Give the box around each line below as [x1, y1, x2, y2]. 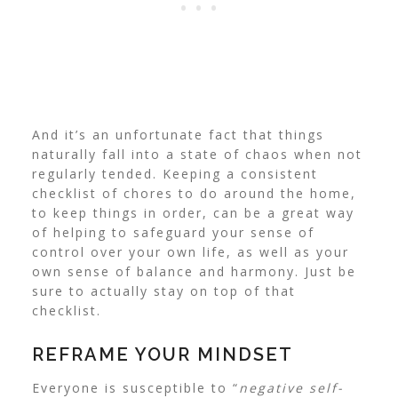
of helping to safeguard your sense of [31, 224, 314, 242]
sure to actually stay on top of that [31, 283, 296, 300]
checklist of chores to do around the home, [31, 185, 356, 203]
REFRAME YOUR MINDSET [31, 344, 293, 366]
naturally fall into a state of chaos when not [31, 146, 362, 163]
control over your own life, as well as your [31, 243, 349, 261]
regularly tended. [31, 165, 163, 183]
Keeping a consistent [162, 165, 318, 183]
